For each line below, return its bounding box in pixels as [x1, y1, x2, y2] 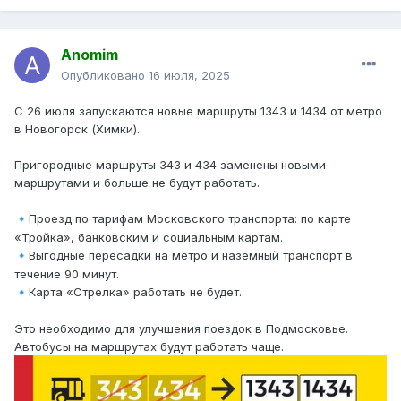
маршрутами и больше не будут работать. [14, 175, 263, 191]
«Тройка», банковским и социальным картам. [14, 230, 283, 245]
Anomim [61, 46, 118, 64]
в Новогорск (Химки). [14, 122, 140, 137]
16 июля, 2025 [149, 68, 230, 83]
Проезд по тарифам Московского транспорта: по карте [29, 211, 351, 226]
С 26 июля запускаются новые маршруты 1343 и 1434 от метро [14, 104, 382, 119]
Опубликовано [61, 68, 149, 83]
